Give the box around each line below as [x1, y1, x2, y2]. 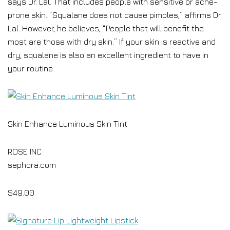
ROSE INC [8, 147, 42, 156]
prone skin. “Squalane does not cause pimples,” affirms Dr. [8, 10, 222, 20]
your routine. [8, 64, 54, 73]
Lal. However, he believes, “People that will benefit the [8, 24, 204, 33]
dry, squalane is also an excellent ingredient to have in [8, 50, 208, 60]
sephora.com [8, 160, 56, 169]
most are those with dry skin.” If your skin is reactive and [8, 37, 216, 46]
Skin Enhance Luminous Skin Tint [8, 119, 127, 128]
